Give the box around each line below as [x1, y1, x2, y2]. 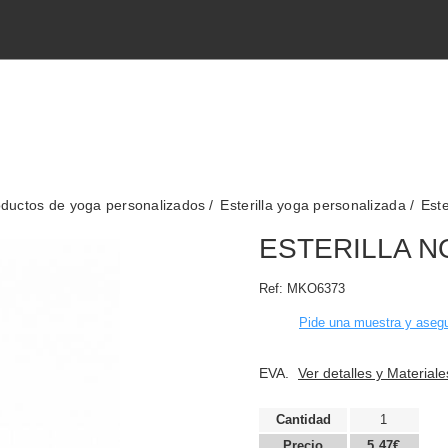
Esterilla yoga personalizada [220, 197, 406, 213]
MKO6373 [287, 281, 345, 296]
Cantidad [275, 411, 331, 427]
